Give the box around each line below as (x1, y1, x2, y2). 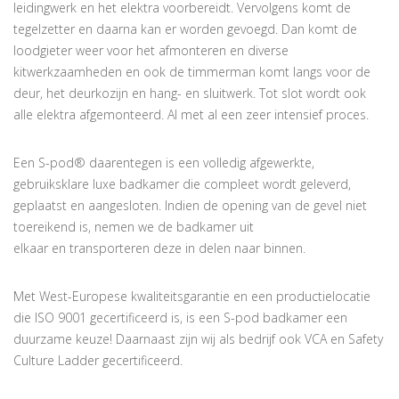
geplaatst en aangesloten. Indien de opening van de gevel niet (13, 197, 367, 214)
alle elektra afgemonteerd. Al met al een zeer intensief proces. (13, 106, 369, 123)
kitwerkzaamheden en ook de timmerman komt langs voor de (13, 63, 370, 80)
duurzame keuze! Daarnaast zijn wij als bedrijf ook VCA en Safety (13, 330, 383, 347)
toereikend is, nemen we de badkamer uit (13, 218, 254, 235)
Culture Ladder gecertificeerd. (13, 352, 183, 369)
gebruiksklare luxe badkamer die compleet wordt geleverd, (13, 175, 351, 192)
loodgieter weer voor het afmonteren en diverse (13, 42, 289, 59)
